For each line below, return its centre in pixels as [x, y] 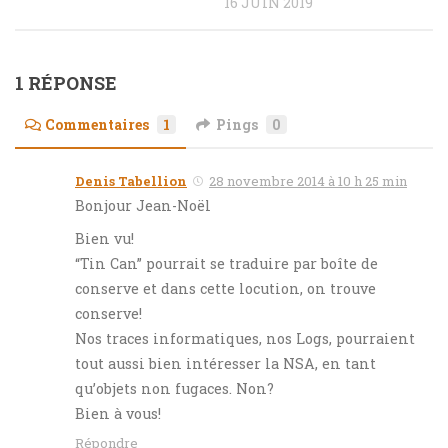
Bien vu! [104, 239]
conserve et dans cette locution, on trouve [225, 289]
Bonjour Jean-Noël [143, 206]
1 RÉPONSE [66, 83]
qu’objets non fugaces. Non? [174, 389]
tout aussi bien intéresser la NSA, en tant [225, 364]
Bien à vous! [118, 414]
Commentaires [97, 125]
